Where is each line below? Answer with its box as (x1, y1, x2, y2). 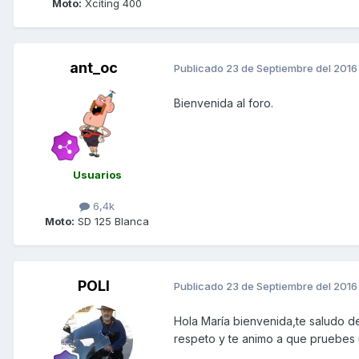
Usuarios (72, 167, 122, 181)
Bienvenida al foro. (174, 95, 273, 110)
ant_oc (70, 58, 118, 76)
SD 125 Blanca (75, 214, 149, 228)
